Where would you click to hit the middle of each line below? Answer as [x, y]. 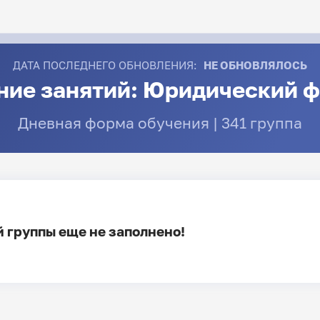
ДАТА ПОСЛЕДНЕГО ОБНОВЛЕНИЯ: [105, 65]
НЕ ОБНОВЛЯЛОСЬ [256, 65]
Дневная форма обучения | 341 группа [160, 122]
